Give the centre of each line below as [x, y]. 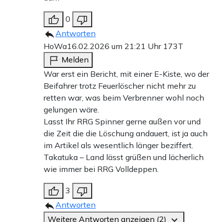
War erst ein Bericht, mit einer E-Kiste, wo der [126, 74]
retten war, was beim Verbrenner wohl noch [124, 98]
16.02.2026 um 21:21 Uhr [115, 46]
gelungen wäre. [71, 110]
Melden [75, 60]
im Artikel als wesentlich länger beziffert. [118, 145]
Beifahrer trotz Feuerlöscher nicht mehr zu [120, 86]
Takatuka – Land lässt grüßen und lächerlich [124, 157]
